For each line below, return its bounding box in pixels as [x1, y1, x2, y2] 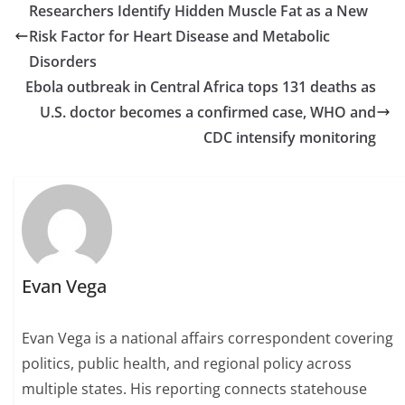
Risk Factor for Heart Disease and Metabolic [29, 26, 330, 47]
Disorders [29, 52, 97, 72]
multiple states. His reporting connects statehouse [22, 379, 368, 400]
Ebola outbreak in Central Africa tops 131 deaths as [25, 77, 376, 98]
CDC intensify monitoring [203, 127, 376, 148]
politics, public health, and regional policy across [22, 353, 353, 374]
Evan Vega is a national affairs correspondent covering [22, 328, 394, 349]
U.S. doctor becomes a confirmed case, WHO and [40, 102, 376, 123]
